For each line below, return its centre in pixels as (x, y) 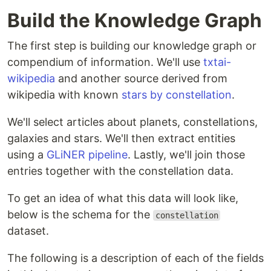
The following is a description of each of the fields (135, 258)
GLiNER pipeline (87, 155)
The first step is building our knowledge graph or (132, 46)
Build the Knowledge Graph (135, 20)
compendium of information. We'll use (105, 62)
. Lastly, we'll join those (186, 155)
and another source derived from (141, 78)
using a (27, 155)
